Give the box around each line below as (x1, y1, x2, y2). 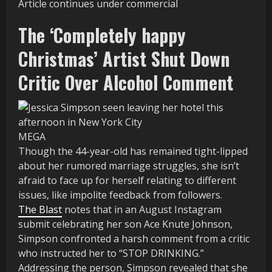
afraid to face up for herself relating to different (18, 174, 236, 188)
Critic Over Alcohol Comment (18, 69, 233, 97)
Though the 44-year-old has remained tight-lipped (18, 144, 248, 158)
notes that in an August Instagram (62, 203, 222, 217)
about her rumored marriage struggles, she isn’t (18, 159, 239, 173)
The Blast (18, 203, 62, 217)
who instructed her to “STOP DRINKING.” (18, 246, 204, 260)
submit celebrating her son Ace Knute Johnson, (18, 217, 233, 231)
